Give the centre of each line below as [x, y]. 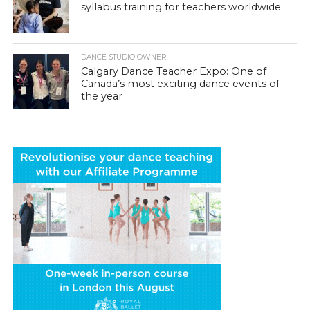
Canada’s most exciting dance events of [181, 84]
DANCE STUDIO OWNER [124, 57]
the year [102, 97]
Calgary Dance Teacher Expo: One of [174, 72]
